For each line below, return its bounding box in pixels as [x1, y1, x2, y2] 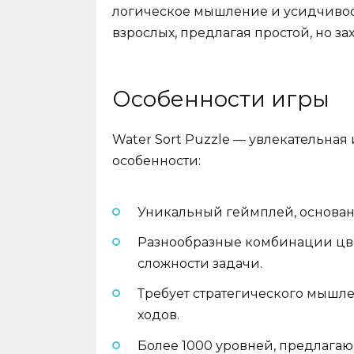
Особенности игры [112, 85, 330, 112]
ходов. [137, 307, 179, 323]
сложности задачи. [137, 256, 262, 272]
